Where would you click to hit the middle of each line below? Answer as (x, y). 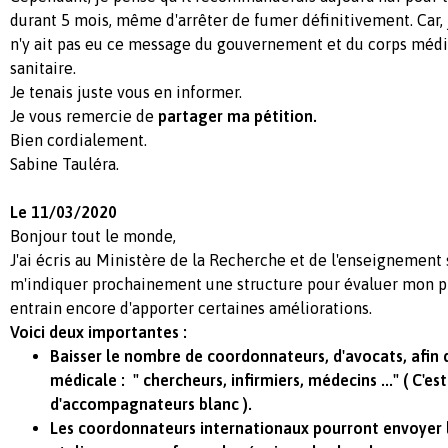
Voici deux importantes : (98, 331)
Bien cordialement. (78, 139)
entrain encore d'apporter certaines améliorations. (191, 307)
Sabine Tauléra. (64, 163)
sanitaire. (43, 67)
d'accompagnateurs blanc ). (151, 403)
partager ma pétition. (235, 115)
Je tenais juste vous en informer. (126, 91)
